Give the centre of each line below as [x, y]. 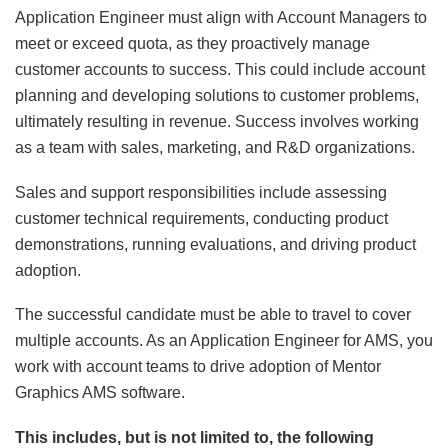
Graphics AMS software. [100, 393]
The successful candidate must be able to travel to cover [213, 315]
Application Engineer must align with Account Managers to [221, 18]
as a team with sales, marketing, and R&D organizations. [215, 148]
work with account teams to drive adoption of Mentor [198, 367]
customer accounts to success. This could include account [220, 70]
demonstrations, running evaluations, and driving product [215, 244]
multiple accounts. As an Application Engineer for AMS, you [224, 341]
